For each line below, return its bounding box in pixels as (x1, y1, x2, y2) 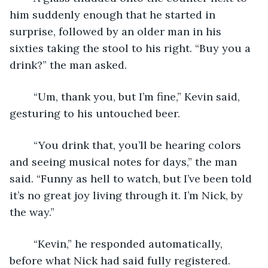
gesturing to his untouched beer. (10, 106, 180, 120)
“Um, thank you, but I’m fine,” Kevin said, (22, 89, 33, 103)
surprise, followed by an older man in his (10, 24, 224, 38)
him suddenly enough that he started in (10, 7, 218, 22)
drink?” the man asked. (10, 57, 127, 72)
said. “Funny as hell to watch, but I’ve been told (10, 171, 255, 185)
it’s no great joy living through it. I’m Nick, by (10, 188, 246, 202)
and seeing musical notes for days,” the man (10, 154, 240, 169)
